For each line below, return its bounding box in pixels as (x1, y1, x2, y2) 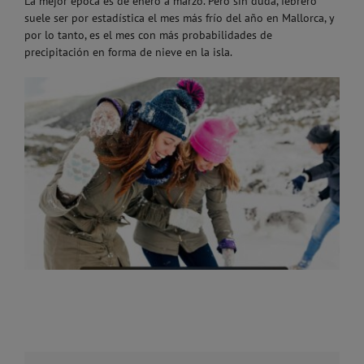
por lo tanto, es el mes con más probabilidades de (24, 28, 272, 43)
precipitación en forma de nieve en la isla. (24, 45, 232, 60)
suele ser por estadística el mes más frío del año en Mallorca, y (24, 11, 334, 26)
